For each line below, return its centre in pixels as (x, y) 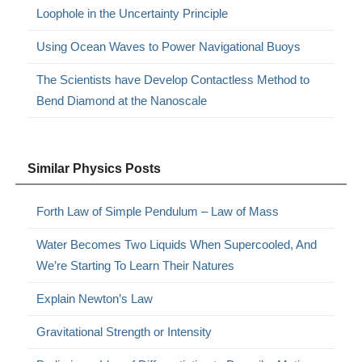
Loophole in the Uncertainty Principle (133, 14)
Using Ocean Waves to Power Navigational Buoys (169, 47)
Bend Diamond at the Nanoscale (122, 101)
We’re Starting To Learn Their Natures (136, 266)
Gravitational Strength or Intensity (124, 332)
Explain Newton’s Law (95, 299)
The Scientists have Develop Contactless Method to (173, 80)
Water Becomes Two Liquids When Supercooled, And (177, 245)
